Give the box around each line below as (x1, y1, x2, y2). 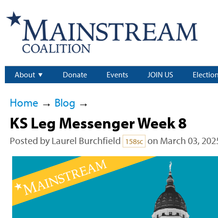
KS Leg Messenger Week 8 (9, 113, 187, 133)
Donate (63, 70, 87, 80)
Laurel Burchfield (51, 134, 121, 147)
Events (107, 70, 128, 80)
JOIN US (147, 70, 173, 80)
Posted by (9, 134, 52, 147)
